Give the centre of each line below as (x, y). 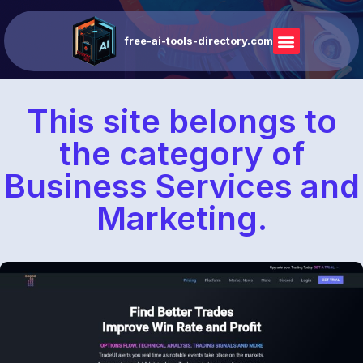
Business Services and (181, 186)
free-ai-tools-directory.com (199, 41)
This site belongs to (181, 121)
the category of (181, 154)
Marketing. (181, 218)
